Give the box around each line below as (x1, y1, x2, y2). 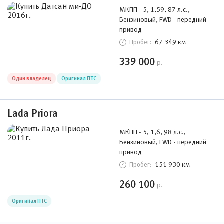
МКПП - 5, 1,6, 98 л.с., (119, 128, 186, 136)
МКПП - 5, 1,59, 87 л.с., (119, 5, 190, 13)
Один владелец (12, 75, 51, 81)
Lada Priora (7, 108, 58, 119)
